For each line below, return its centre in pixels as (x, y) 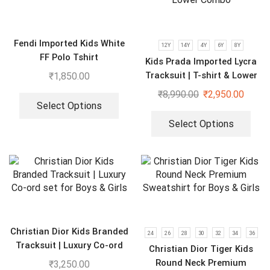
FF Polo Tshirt (69, 58)
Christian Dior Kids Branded (69, 231)
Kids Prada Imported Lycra (201, 61)
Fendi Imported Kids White (69, 44)
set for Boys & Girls (69, 259)
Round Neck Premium (201, 263)
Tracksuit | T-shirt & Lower (201, 75)
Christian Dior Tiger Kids (201, 249)
